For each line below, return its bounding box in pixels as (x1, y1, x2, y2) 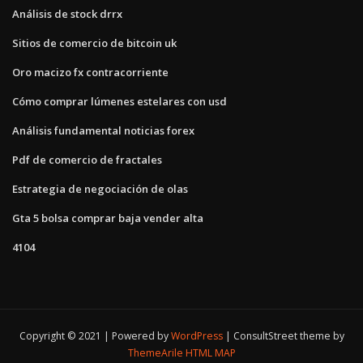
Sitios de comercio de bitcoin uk (12, 35, 177, 50)
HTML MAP (185, 346, 236, 361)
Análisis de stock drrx (12, 6, 122, 21)
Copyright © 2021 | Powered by (19, 329, 171, 344)
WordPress (170, 329, 223, 344)
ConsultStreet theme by (233, 329, 344, 344)
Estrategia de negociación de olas (12, 181, 188, 196)
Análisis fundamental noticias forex (12, 122, 194, 138)
